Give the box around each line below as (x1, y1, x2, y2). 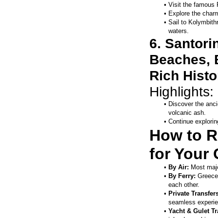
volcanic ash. (168, 109, 206, 117)
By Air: (168, 163, 189, 171)
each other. (168, 181, 200, 189)
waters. (168, 27, 189, 35)
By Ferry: (168, 172, 196, 180)
